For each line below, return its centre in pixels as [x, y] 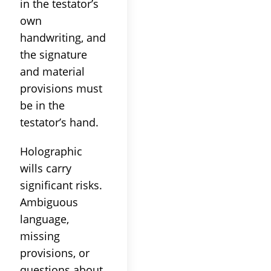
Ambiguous [49, 202]
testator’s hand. [59, 122]
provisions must [61, 88]
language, [44, 219]
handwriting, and [63, 37]
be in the [42, 105]
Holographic [51, 151]
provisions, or [55, 253]
